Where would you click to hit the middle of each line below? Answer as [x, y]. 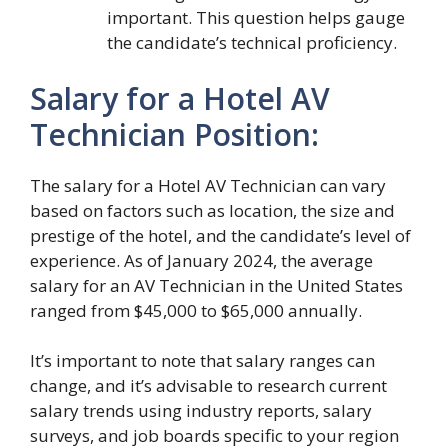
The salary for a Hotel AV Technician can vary [208, 185]
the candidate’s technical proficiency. [251, 42]
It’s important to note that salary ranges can [202, 360]
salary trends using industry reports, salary [201, 410]
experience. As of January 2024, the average [201, 260]
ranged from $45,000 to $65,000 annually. [196, 310]
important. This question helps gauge [255, 17]
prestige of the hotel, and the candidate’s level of [220, 235]
